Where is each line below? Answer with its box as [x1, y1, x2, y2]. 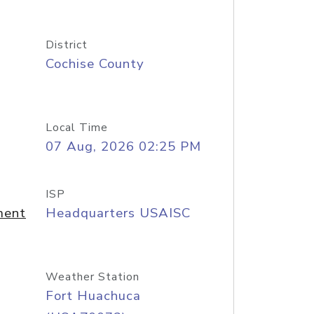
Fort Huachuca [45, 287, 141, 305]
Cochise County [45, 55, 144, 73]
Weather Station [45, 269, 139, 285]
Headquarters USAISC [45, 204, 191, 222]
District [45, 37, 88, 53]
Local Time [45, 120, 108, 135]
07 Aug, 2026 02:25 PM [45, 137, 201, 156]
